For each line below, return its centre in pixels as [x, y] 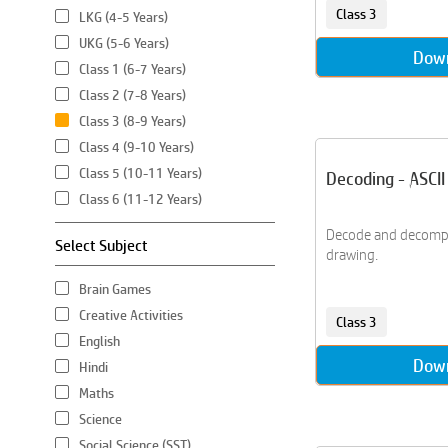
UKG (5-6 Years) [124, 43]
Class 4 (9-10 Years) [136, 147]
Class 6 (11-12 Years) [140, 199]
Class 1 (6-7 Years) [132, 69]
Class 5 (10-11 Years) [140, 173]
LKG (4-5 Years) [123, 17]
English [99, 341]
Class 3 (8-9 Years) [132, 121]
